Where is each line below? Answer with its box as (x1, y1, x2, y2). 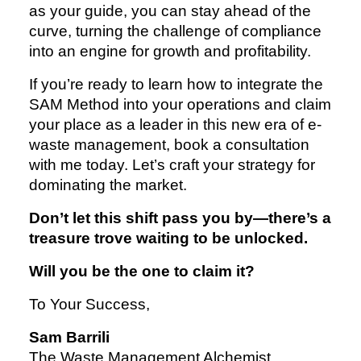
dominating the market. (29, 176, 187, 194)
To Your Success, (29, 296, 150, 313)
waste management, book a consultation (29, 136, 309, 154)
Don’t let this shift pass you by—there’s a (29, 210, 331, 227)
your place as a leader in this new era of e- (29, 116, 322, 134)
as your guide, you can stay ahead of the (29, 2, 311, 20)
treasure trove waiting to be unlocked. (29, 230, 312, 247)
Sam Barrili (29, 329, 110, 346)
